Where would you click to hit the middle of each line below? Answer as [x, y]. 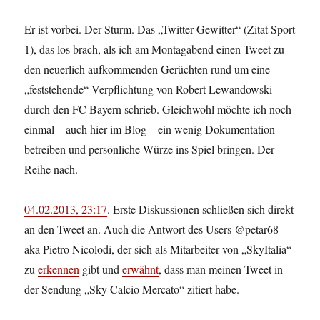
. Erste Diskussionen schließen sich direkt [201, 209]
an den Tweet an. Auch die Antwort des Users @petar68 [152, 229]
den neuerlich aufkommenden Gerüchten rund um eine [147, 69]
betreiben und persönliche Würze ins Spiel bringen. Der [150, 149]
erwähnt [141, 269]
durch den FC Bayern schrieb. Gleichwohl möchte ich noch [158, 109]
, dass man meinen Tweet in [221, 269]
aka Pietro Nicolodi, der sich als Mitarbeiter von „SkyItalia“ [158, 249]
